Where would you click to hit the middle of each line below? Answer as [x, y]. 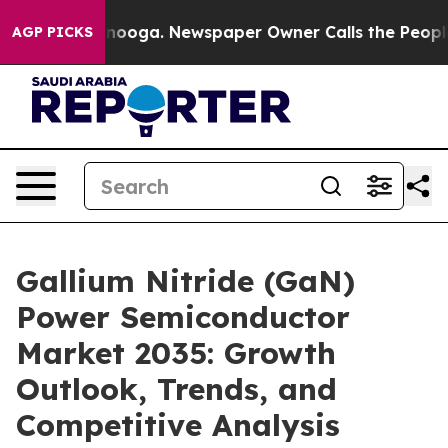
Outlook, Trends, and [176, 389]
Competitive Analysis [178, 425]
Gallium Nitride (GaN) [185, 281]
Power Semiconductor [183, 317]
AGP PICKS [52, 32]
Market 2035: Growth [176, 353]
